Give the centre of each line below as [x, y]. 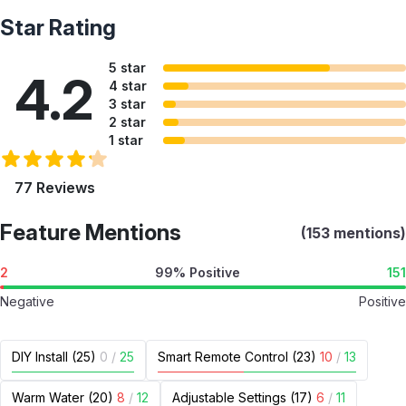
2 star [127, 122]
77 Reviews [54, 188]
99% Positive [198, 272]
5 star [127, 68]
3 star [127, 104]
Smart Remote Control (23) [237, 357]
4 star [128, 86]
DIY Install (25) [54, 357]
